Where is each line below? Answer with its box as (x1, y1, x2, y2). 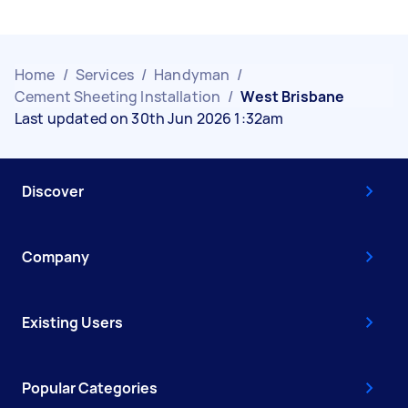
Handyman (154, 64, 230, 85)
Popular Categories (22, 377, 158, 398)
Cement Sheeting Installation (15, 86, 221, 107)
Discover (22, 180, 84, 201)
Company (22, 246, 89, 267)
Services (75, 64, 134, 85)
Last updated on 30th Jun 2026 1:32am (15, 107, 284, 128)
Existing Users (22, 311, 123, 332)
